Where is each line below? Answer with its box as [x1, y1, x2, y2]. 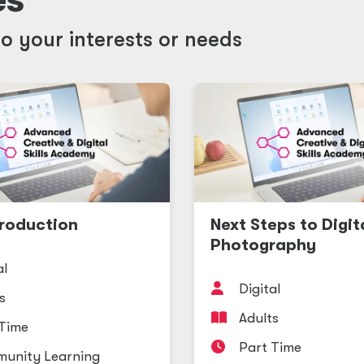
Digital [239, 281, 280, 297]
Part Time [239, 340, 301, 355]
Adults [239, 310, 279, 326]
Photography [210, 236, 316, 254]
